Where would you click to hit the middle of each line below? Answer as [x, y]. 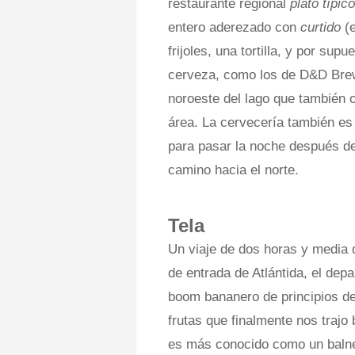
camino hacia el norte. [233, 170]
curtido [321, 27]
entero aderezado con [234, 27]
